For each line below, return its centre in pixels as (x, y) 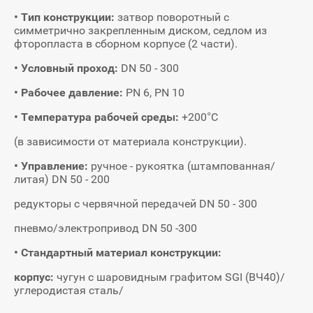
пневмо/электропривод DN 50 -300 (105, 228)
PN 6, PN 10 (155, 93)
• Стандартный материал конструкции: (118, 253)
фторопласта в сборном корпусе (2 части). (126, 44)
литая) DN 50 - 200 (62, 180)
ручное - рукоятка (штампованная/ (183, 166)
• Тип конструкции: (66, 17)
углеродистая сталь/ (69, 291)
